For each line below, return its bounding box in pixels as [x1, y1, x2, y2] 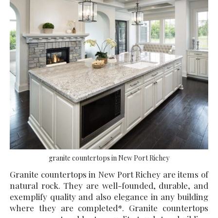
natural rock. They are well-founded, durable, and [10, 180, 208, 191]
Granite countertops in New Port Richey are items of [10, 168, 208, 180]
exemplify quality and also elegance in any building [10, 191, 208, 202]
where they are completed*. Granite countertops [10, 202, 208, 213]
